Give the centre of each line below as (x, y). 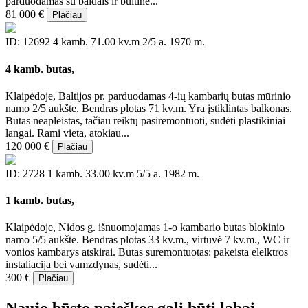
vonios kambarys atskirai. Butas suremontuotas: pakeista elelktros (147, 252)
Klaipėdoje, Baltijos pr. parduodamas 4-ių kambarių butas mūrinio (148, 96)
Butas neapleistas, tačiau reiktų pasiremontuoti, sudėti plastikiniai (145, 120)
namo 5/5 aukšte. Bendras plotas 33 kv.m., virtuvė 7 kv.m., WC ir (147, 240)
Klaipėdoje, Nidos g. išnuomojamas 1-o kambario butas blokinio (145, 228)
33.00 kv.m (110, 173)
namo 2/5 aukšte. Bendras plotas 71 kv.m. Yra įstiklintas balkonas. (149, 108)
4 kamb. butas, (40, 69)
